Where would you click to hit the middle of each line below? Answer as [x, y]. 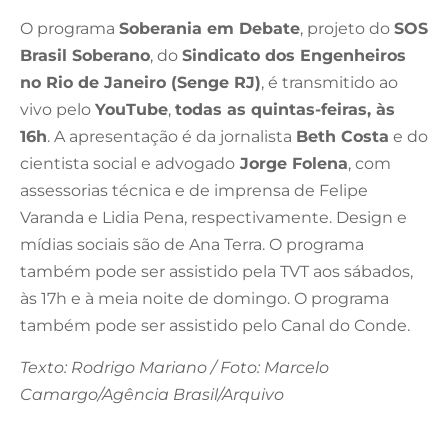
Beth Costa [342, 136]
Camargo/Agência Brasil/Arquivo [152, 394]
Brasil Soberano [85, 55]
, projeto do [347, 28]
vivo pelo [57, 109]
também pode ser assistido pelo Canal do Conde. [215, 325]
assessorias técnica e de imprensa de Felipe [194, 190]
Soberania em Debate [209, 28]
